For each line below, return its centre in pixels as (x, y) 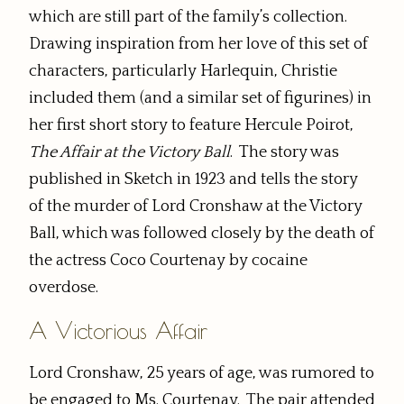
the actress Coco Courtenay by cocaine (168, 260)
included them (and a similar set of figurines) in (200, 98)
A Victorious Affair (118, 330)
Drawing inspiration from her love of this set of (198, 44)
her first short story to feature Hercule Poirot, (191, 125)
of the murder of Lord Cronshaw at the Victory (196, 206)
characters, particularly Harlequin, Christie (183, 71)
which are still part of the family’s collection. (188, 17)
